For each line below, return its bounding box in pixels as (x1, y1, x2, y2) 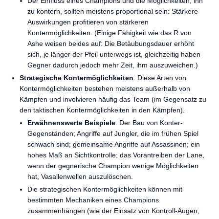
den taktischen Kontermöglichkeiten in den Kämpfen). (20, 106, 185, 114)
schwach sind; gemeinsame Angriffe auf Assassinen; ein (27, 140, 200, 148)
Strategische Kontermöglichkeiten (20, 74, 133, 82)
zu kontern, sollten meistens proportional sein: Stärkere (27, 7, 198, 15)
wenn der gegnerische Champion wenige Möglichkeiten (27, 162, 198, 170)
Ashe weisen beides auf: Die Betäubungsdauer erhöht (27, 40, 194, 47)
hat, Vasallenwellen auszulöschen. (27, 173, 133, 180)
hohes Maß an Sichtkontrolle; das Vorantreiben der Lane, (27, 151, 204, 159)
